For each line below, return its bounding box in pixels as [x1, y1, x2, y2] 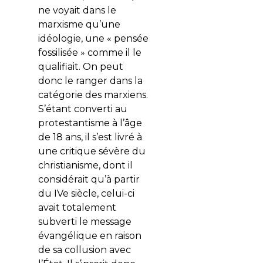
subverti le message [38, 216, 131, 228]
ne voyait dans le [38, 5, 116, 16]
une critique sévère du [38, 146, 146, 157]
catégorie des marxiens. [38, 89, 148, 101]
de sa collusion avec [38, 244, 131, 256]
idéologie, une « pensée [38, 33, 149, 45]
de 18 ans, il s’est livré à [38, 131, 142, 143]
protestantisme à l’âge [38, 117, 142, 129]
